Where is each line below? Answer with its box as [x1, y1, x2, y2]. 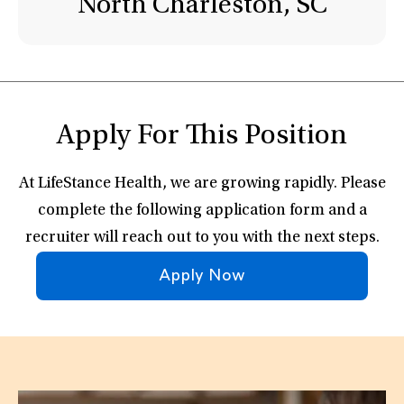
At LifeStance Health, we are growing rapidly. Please [18, 176, 386, 192]
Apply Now [159, 268, 245, 284]
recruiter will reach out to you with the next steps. [24, 230, 380, 246]
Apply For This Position [57, 123, 347, 151]
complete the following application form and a [37, 203, 367, 219]
